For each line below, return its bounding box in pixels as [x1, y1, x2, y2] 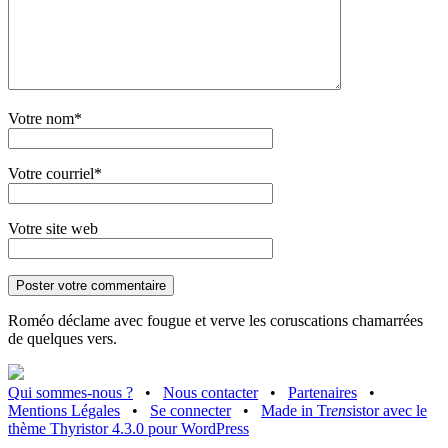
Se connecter [150, 401, 231, 419]
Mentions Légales [8, 401, 120, 419]
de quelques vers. [8, 329, 117, 347]
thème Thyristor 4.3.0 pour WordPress [8, 419, 249, 437]
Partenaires [288, 383, 357, 401]
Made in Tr [261, 401, 331, 419]
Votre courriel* [8, 164, 102, 182]
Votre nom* [8, 109, 82, 127]
